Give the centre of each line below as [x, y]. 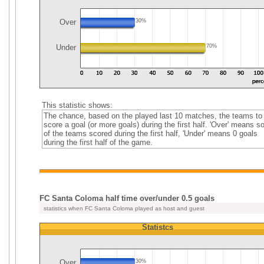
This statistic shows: [77, 105]
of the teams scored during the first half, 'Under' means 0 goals [150, 133]
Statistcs [157, 227]
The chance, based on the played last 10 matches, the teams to [153, 116]
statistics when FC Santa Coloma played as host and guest [123, 208]
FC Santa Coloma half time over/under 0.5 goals [127, 198]
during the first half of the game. [98, 142]
